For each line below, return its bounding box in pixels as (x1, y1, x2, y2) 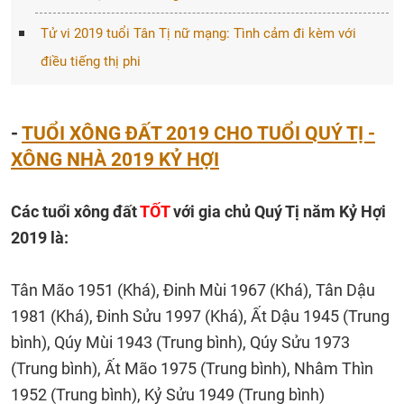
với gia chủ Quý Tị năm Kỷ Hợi (170, 202, 386, 221)
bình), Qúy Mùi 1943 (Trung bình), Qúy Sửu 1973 (11, 333, 350, 352)
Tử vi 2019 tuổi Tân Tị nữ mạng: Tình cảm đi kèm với (40, 25, 356, 41)
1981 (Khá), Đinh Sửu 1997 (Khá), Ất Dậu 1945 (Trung (11, 307, 390, 326)
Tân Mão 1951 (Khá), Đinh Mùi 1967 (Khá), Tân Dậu (11, 280, 375, 299)
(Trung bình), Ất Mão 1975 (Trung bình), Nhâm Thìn (11, 359, 373, 378)
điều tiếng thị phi (40, 53, 141, 69)
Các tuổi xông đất (11, 202, 140, 221)
